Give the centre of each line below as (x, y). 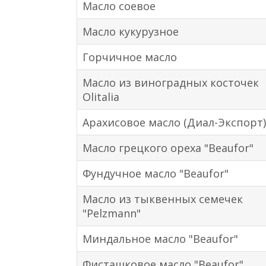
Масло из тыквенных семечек (163, 199)
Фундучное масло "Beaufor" (156, 173)
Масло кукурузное (131, 31)
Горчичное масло (130, 57)
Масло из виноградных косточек (171, 82)
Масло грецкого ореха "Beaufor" (168, 148)
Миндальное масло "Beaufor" (161, 238)
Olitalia (101, 96)
